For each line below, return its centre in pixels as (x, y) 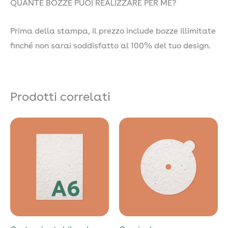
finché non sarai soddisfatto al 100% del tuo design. (110, 46)
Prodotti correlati (60, 98)
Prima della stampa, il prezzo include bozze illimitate (113, 32)
